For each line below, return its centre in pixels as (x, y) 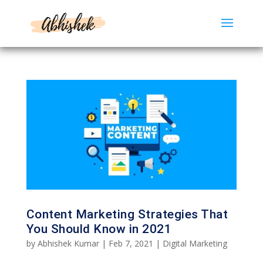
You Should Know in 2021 (99, 229)
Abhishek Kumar (68, 244)
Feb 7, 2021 (131, 244)
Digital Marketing (195, 244)
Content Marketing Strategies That (127, 215)
